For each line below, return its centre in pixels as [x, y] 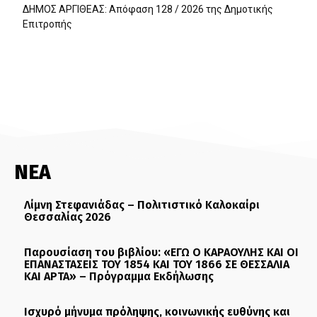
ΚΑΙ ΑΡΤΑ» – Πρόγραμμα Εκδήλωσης [119, 276]
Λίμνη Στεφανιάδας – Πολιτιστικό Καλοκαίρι [142, 204]
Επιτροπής [47, 24]
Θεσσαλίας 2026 [68, 217]
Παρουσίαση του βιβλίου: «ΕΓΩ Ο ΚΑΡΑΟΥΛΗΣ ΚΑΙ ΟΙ [161, 252]
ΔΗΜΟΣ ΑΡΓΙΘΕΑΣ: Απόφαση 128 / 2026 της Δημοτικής [148, 9]
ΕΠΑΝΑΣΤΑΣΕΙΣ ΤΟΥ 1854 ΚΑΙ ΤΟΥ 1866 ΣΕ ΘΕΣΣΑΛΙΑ [157, 264]
